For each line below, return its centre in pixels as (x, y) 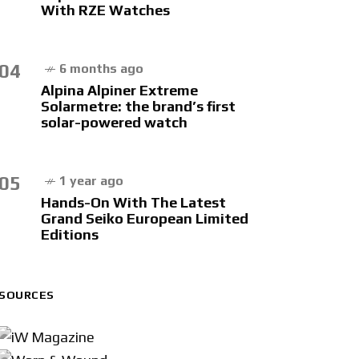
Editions (70, 234)
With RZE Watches (105, 10)
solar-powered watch (114, 122)
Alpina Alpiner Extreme (119, 90)
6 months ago (101, 69)
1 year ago (91, 181)
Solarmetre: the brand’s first (138, 106)
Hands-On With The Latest (133, 202)
